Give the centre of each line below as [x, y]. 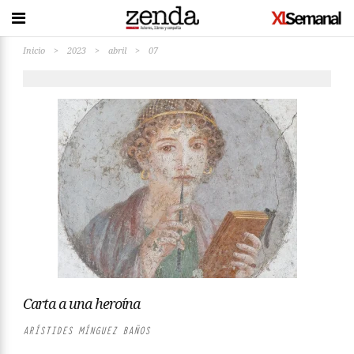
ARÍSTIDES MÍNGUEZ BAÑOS [87, 331]
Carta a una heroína [81, 303]
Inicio [34, 50]
